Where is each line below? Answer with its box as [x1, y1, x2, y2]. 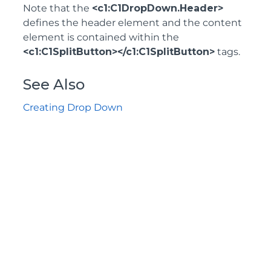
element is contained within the [23, 31, 179, 43]
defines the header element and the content [23, 16, 242, 28]
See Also [23, 75, 85, 93]
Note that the [23, 2, 92, 14]
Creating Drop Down [23, 101, 123, 113]
